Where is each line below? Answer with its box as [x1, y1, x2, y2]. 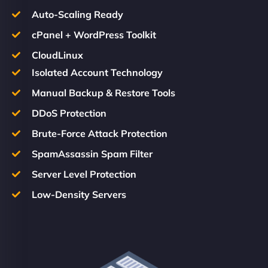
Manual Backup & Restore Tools [31, 86, 175, 99]
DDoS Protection [31, 106, 106, 119]
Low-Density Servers [31, 188, 126, 200]
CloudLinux [31, 48, 83, 61]
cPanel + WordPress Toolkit [31, 28, 156, 41]
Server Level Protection [31, 167, 136, 180]
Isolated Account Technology [31, 66, 163, 78]
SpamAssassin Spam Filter [31, 147, 153, 160]
